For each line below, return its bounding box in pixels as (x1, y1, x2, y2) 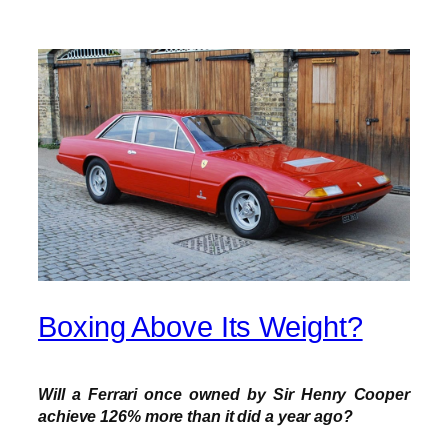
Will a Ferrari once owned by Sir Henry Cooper (38, 384, 410, 403)
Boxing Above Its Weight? (38, 310, 363, 343)
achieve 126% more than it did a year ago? (38, 406, 353, 425)
